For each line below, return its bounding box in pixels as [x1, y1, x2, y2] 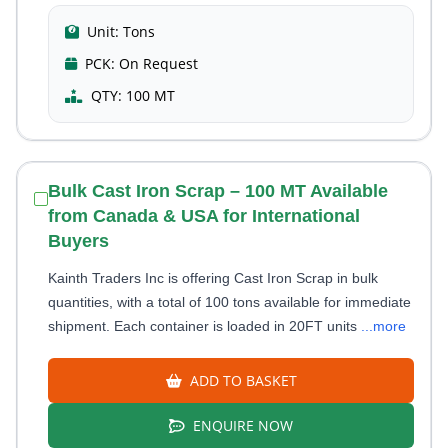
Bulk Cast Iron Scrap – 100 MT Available [48, 181, 388, 201]
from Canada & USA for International [48, 206, 360, 226]
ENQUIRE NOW [189, 416, 293, 435]
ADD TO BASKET [185, 371, 297, 390]
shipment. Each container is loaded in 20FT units [48, 318, 361, 334]
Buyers [48, 231, 109, 251]
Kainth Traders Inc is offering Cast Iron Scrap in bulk [48, 270, 378, 286]
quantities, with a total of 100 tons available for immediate [48, 294, 411, 310]
